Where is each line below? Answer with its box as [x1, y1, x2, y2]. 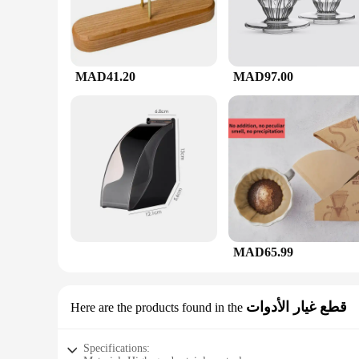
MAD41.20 [75, 70, 135, 83]
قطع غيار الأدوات [246, 299, 347, 315]
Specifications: [83, 342, 150, 354]
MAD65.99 [233, 245, 293, 259]
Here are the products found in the [71, 301, 243, 314]
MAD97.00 [233, 70, 293, 83]
